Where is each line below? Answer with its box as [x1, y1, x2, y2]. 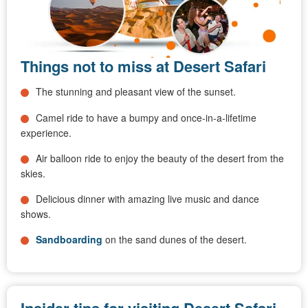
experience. [21, 126, 71, 140]
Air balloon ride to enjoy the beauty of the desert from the [36, 151, 284, 166]
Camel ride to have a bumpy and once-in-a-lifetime [36, 111, 256, 125]
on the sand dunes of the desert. [102, 232, 247, 247]
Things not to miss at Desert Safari [21, 55, 270, 78]
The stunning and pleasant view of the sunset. [36, 85, 236, 99]
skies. [21, 166, 45, 181]
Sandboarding [36, 232, 102, 247]
